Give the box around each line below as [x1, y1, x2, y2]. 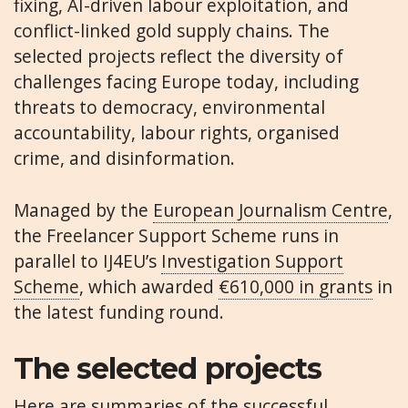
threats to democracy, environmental [14, 95, 325, 120]
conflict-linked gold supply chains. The [14, 18, 330, 44]
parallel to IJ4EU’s [14, 249, 161, 274]
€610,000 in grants [219, 274, 372, 300]
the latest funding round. [14, 300, 224, 325]
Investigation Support [161, 249, 343, 274]
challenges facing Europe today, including [14, 69, 359, 95]
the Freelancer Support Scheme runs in [14, 223, 339, 249]
